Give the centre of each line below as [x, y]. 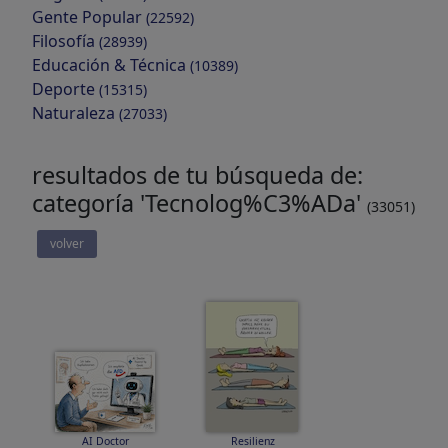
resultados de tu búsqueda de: [197, 175]
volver [67, 243]
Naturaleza [75, 113]
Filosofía [65, 41]
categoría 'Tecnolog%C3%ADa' [199, 203]
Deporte [65, 89]
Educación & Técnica [111, 65]
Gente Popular [89, 17]
